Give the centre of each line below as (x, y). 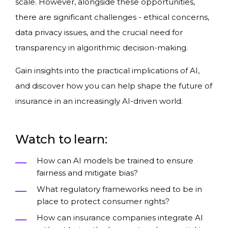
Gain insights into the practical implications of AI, (107, 70)
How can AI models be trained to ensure (115, 161)
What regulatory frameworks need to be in (119, 189)
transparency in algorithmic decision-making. (102, 48)
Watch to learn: (61, 139)
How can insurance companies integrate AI (120, 218)
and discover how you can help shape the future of (114, 86)
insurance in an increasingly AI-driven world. (99, 101)
